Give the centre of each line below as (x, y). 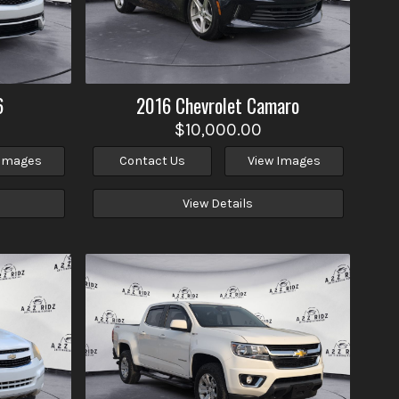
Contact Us (152, 161)
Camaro (273, 106)
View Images (284, 161)
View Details (218, 204)
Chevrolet (209, 106)
